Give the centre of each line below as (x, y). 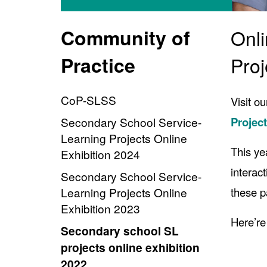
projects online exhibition (130, 247)
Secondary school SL (120, 230)
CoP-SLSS (89, 100)
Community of (125, 38)
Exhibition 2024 (100, 154)
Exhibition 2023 (100, 208)
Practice (98, 65)
